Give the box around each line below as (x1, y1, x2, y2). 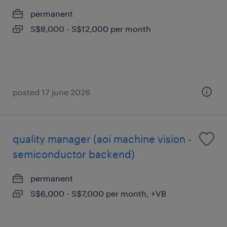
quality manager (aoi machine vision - (13, 133, 192, 145)
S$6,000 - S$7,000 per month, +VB (30, 188, 166, 198)
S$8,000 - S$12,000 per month (30, 24, 151, 33)
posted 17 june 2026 (13, 87, 90, 97)
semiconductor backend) (13, 148, 135, 160)
